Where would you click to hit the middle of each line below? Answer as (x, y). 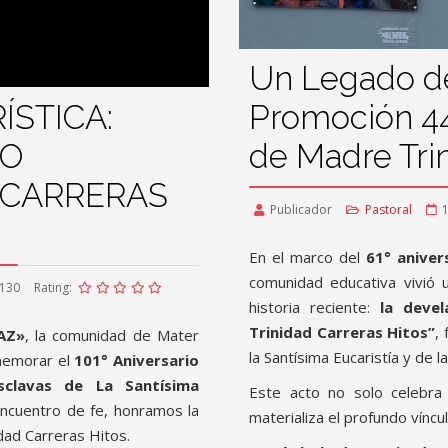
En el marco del (307, 257)
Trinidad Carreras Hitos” (342, 332)
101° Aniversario (137, 359)
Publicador (301, 210)
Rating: (54, 287)
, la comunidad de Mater (112, 334)
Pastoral (388, 210)
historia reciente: (315, 307)
